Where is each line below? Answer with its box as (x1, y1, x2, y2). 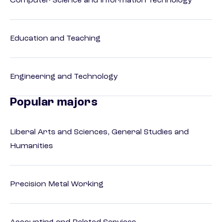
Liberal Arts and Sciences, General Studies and (10, 128, 189, 137)
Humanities (10, 142, 53, 151)
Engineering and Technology (10, 73, 118, 81)
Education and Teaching (10, 35, 101, 43)
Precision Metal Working (10, 180, 104, 189)
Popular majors (10, 97, 98, 109)
